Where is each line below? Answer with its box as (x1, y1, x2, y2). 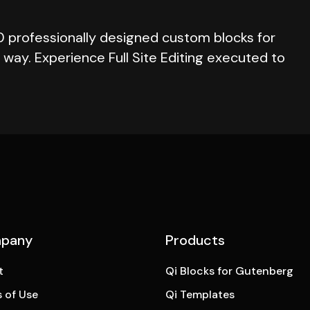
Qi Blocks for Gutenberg (165, 263, 293, 278)
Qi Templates (165, 286, 235, 302)
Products (165, 230, 225, 249)
